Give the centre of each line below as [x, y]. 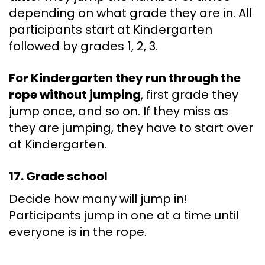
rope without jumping [75, 95]
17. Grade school [58, 177]
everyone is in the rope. [78, 232]
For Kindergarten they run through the [125, 78]
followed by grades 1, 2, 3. [83, 46]
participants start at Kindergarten [111, 30]
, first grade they [190, 95]
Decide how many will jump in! [98, 199]
